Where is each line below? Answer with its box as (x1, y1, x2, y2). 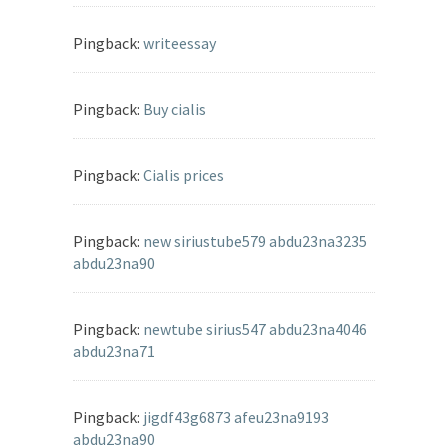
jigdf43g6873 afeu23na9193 (143, 407, 329, 428)
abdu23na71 (73, 341, 155, 362)
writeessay (143, 33, 216, 54)
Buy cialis (143, 99, 206, 120)
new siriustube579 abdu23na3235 (143, 231, 367, 252)
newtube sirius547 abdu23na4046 (143, 319, 367, 340)
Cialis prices (143, 165, 224, 186)
